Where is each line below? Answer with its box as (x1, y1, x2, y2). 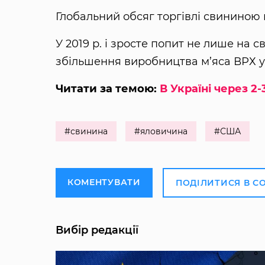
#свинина (64, 126, 108, 137)
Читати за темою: (55, 82, 160, 96)
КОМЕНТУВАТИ (67, 177, 141, 188)
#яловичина (134, 126, 188, 137)
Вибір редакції (55, 224, 138, 237)
